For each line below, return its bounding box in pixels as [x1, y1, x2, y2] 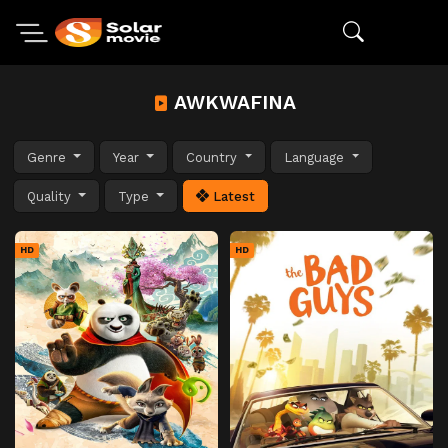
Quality [27, 188, 75, 204]
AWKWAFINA [168, 91, 296, 114]
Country [186, 149, 242, 165]
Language [284, 149, 349, 165]
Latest [209, 188, 256, 204]
